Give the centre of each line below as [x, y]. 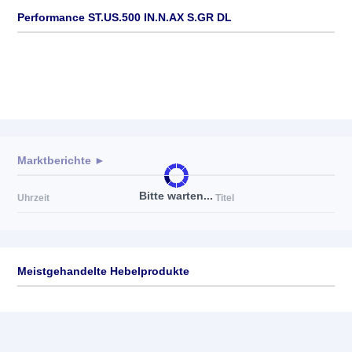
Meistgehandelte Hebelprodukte [103, 271]
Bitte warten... [176, 195]
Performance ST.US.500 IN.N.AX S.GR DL [125, 17]
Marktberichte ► [61, 160]
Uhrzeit [33, 198]
